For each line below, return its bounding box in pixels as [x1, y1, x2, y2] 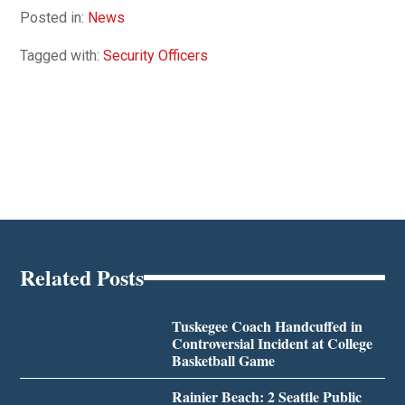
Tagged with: [20, 46, 104, 64]
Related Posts [20, 260, 145, 293]
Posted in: [20, 8, 89, 26]
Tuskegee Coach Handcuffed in [171, 315, 363, 336]
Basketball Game [171, 349, 275, 371]
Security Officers [103, 46, 209, 64]
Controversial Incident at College [171, 332, 372, 353]
